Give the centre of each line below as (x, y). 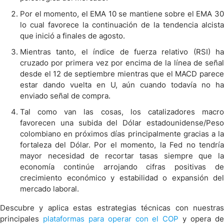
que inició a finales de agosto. (72, 36)
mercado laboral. (49, 189)
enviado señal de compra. (65, 96)
